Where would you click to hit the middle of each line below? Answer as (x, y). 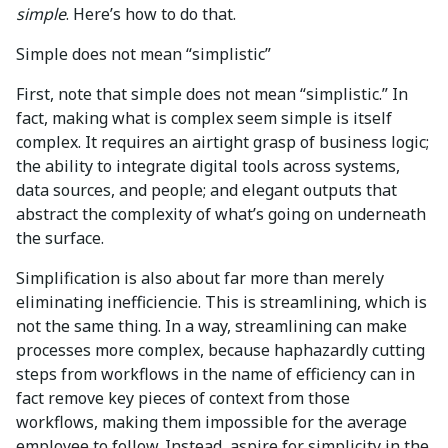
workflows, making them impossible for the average (211, 421)
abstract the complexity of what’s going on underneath (221, 213)
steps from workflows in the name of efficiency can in (215, 373)
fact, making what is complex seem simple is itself (204, 117)
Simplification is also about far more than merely (200, 277)
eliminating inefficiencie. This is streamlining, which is (221, 301)
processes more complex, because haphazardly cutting (220, 349)
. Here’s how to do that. (153, 13)
